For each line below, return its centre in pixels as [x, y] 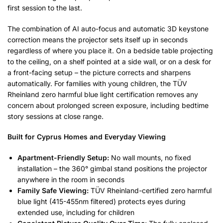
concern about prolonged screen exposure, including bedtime [108, 105]
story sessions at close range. [56, 116]
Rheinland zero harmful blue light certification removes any [103, 94]
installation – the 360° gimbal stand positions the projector [112, 168]
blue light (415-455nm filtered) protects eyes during [102, 201]
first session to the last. [45, 8]
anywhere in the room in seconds [71, 179]
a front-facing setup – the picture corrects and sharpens [99, 72]
